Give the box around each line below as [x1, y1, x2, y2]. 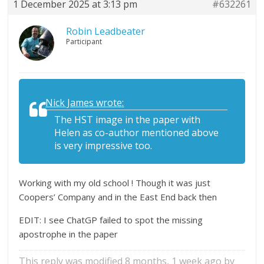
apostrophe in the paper [19, 227, 118, 240]
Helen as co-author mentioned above [54, 126, 219, 139]
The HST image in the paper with [54, 113, 201, 126]
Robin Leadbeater [66, 24, 146, 38]
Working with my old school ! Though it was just [19, 176, 211, 189]
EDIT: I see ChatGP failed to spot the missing [19, 213, 203, 226]
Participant [66, 36, 103, 47]
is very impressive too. [54, 138, 153, 152]
